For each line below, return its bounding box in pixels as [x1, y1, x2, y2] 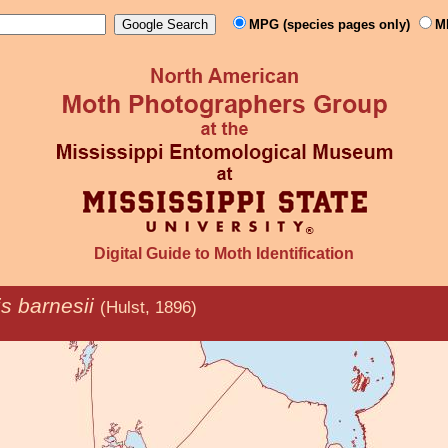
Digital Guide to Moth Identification [94, 245, 354, 262]
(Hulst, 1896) [100, 298, 197, 317]
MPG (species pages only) [249, 17, 414, 32]
